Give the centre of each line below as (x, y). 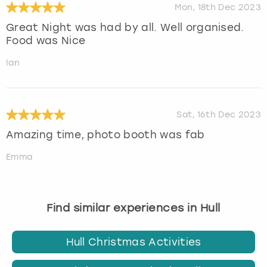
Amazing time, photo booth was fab (105, 135)
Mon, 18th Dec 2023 (218, 7)
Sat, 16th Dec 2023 (219, 114)
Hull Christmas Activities (133, 242)
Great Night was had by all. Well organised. (125, 28)
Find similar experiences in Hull (133, 208)
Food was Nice (46, 41)
